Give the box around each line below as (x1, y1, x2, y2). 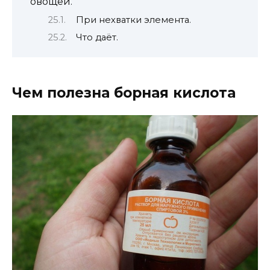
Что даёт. (76, 32, 119, 43)
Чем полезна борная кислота (12, 84, 236, 101)
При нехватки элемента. (76, 14, 192, 25)
